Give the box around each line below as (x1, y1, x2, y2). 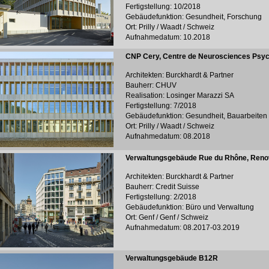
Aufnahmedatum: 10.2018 (125, 33, 210, 41)
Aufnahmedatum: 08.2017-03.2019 (125, 223, 240, 232)
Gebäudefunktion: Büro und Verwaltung (125, 203, 254, 211)
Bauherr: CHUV (125, 81, 177, 89)
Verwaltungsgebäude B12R (125, 254, 218, 262)
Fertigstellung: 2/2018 (125, 193, 196, 201)
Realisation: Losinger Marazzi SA (125, 91, 234, 100)
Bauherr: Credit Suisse (125, 183, 199, 191)
